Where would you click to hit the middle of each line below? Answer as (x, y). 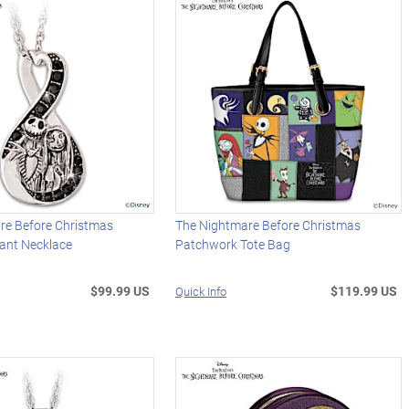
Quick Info (201, 292)
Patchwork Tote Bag (233, 245)
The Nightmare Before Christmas (268, 225)
